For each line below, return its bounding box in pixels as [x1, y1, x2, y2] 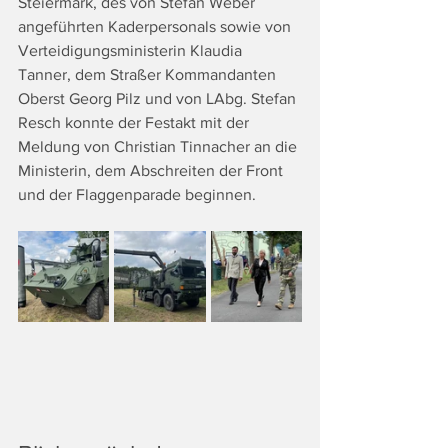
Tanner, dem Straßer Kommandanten [18, 66, 280, 83]
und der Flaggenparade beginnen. [18, 186, 256, 203]
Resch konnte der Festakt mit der [18, 114, 253, 131]
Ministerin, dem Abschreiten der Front [18, 162, 287, 179]
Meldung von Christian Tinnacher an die [18, 138, 301, 155]
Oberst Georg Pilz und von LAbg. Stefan [18, 90, 300, 107]
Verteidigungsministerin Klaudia [18, 42, 246, 59]
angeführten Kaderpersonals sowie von [18, 18, 295, 35]
